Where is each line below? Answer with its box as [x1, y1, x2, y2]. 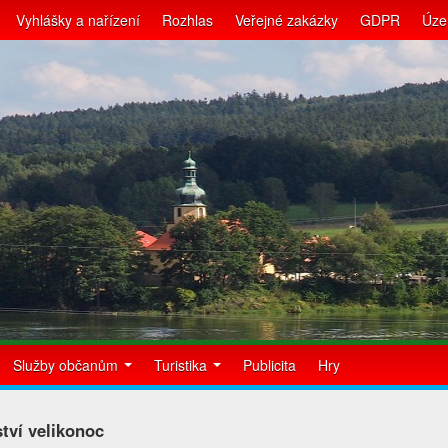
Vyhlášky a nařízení [16, 10, 140, 30]
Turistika [154, 355, 211, 375]
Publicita [243, 355, 296, 375]
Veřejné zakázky [235, 10, 338, 30]
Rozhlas [162, 10, 213, 30]
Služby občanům [13, 355, 122, 375]
